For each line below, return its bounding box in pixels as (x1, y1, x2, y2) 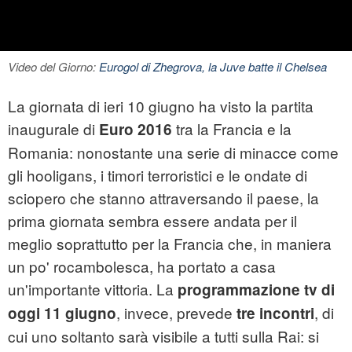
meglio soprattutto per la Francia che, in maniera (8, 233, 332, 255)
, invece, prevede (116, 302, 236, 324)
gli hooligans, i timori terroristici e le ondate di (8, 164, 307, 186)
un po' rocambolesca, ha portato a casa (8, 255, 276, 277)
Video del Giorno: (8, 58, 99, 75)
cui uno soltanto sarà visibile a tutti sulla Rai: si (8, 325, 319, 347)
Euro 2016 (99, 119, 172, 141)
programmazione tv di (178, 279, 335, 301)
